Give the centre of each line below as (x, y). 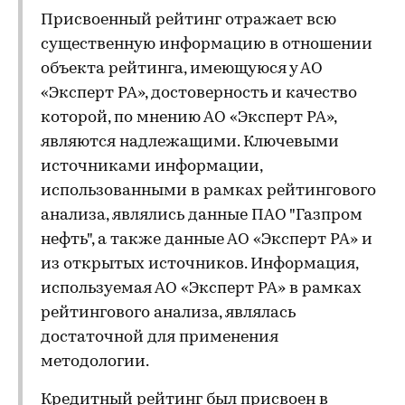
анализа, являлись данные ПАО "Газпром (202, 216)
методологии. (95, 362)
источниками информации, (151, 167)
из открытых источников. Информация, (199, 264)
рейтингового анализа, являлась (168, 313)
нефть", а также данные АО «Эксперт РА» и (207, 240)
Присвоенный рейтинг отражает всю (188, 20)
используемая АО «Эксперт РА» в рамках (201, 289)
